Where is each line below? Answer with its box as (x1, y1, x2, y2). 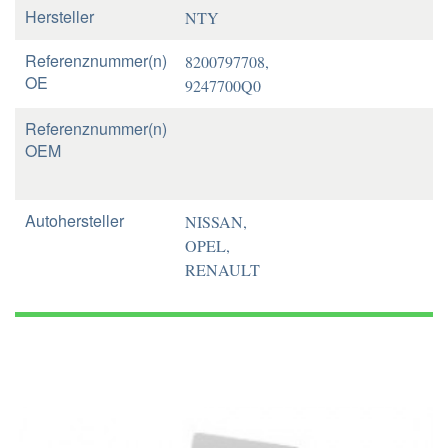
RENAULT (185, 259, 260, 280)
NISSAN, (185, 211, 247, 232)
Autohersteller (25, 209, 124, 232)
